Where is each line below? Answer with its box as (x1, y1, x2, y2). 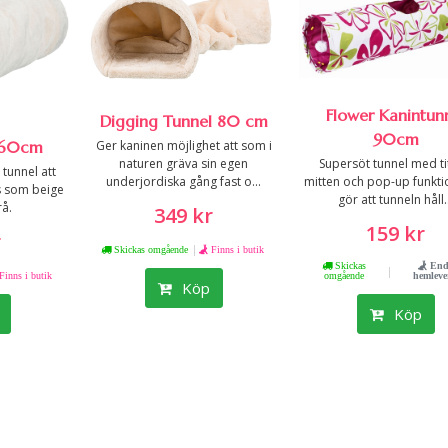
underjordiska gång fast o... (106, 172, 262, 190)
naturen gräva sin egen (119, 154, 249, 172)
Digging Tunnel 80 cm (99, 110, 268, 131)
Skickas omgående (111, 243, 189, 254)
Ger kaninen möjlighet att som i (95, 136, 272, 154)
